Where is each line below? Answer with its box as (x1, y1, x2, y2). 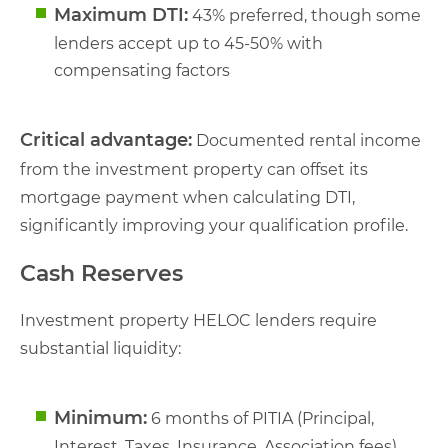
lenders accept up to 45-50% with (54, 33, 323, 53)
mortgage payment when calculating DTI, (20, 187, 355, 207)
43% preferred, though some (188, 5, 421, 25)
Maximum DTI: (54, 3, 188, 26)
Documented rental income (192, 130, 421, 150)
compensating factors (54, 60, 230, 80)
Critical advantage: (20, 128, 192, 151)
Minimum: (54, 406, 147, 429)
